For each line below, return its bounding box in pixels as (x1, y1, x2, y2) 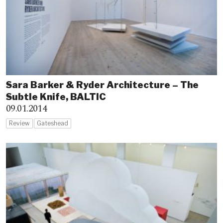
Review (9, 119, 30, 127)
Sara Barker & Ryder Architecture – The (6, 79, 199, 91)
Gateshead (37, 119, 68, 127)
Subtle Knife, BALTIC (6, 91, 106, 103)
